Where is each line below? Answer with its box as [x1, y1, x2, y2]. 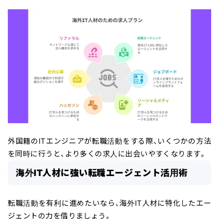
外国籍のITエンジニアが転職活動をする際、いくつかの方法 [8, 136, 211, 146]
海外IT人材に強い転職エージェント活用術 [16, 167, 188, 178]
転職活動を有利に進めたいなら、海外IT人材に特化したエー [8, 198, 211, 208]
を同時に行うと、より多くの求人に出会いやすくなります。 [8, 149, 207, 158]
